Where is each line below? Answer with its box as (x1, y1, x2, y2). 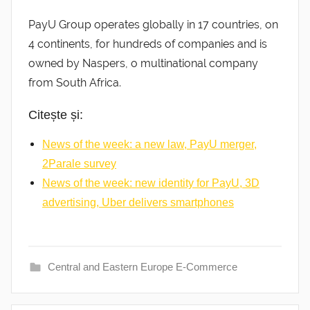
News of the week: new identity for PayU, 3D (42, 176, 259, 189)
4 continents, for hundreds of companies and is (28, 37, 267, 51)
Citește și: (28, 107, 83, 122)
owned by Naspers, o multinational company (28, 56, 258, 70)
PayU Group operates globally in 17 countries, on (28, 17, 278, 31)
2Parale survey (42, 157, 116, 170)
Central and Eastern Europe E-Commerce (47, 260, 237, 273)
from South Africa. (28, 75, 121, 89)
